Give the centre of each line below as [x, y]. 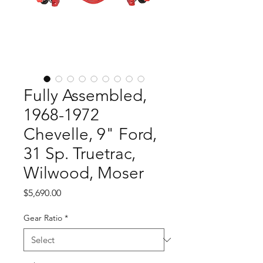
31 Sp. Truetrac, [80, 154]
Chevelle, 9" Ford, [90, 134]
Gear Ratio [43, 218]
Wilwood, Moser [84, 173]
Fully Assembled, [85, 95]
